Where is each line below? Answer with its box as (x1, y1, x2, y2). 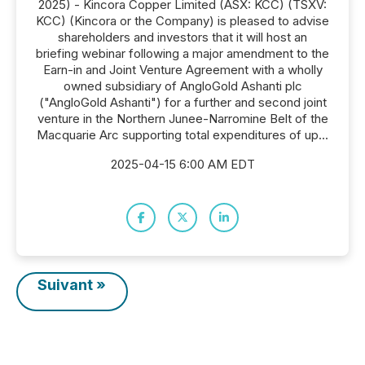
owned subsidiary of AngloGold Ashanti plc (63, 78, 302, 94)
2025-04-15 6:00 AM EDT (110, 156, 255, 172)
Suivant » (37, 276, 107, 293)
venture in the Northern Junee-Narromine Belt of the (37, 111, 328, 126)
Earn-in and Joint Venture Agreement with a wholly (42, 62, 323, 77)
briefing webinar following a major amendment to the (36, 46, 329, 61)
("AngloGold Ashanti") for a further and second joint (38, 95, 327, 110)
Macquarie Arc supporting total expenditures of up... (37, 127, 328, 143)
